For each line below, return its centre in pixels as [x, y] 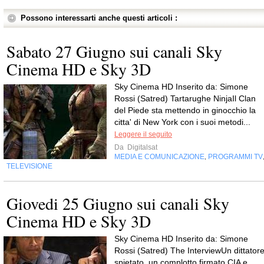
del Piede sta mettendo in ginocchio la [185, 110]
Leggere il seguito [143, 134]
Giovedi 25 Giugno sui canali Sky [118, 203]
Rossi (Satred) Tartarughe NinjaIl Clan [185, 98]
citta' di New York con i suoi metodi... [182, 122]
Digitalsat [141, 147]
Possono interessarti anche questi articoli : [99, 18]
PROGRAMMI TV [235, 157]
